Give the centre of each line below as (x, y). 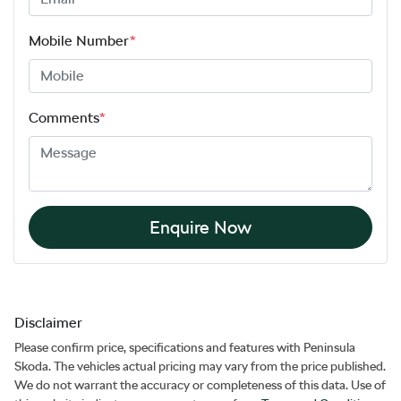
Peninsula (329, 347)
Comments (64, 117)
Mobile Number (79, 40)
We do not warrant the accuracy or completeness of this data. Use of (200, 384)
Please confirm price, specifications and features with (159, 347)
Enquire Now (200, 227)
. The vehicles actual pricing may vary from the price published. (217, 366)
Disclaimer (48, 322)
